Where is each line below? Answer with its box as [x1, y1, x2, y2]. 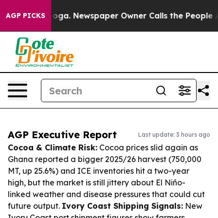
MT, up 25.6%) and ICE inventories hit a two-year [8, 166, 189, 176]
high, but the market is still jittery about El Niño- [8, 178, 185, 187]
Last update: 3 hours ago [138, 131, 210, 138]
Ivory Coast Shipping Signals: [62, 201, 183, 211]
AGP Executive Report [8, 128, 117, 141]
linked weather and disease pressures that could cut [8, 189, 205, 199]
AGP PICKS [6, 11, 45, 20]
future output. [8, 201, 62, 211]
